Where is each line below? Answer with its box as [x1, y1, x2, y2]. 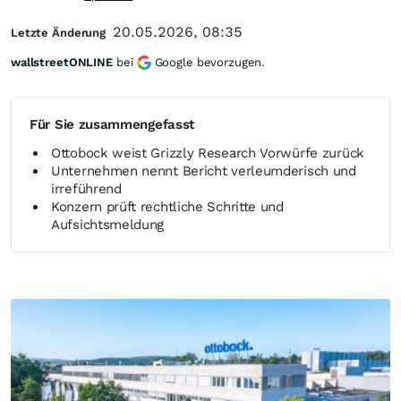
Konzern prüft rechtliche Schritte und [51, 199, 284, 215]
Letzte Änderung [11, 26, 107, 39]
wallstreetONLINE [11, 55, 113, 69]
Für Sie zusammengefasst [30, 116, 195, 132]
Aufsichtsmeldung [51, 217, 165, 233]
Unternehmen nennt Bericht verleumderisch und [51, 163, 356, 179]
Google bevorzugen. [154, 55, 266, 69]
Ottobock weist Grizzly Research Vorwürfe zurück [51, 145, 364, 161]
